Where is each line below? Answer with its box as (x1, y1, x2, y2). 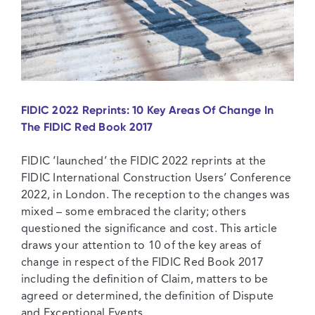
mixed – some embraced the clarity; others (21, 207, 246, 219)
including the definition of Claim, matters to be (21, 274, 269, 286)
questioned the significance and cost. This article (21, 224, 277, 236)
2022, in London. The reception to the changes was (21, 190, 290, 202)
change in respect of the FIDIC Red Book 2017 (21, 257, 264, 269)
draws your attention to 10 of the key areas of (21, 240, 262, 252)
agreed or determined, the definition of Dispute (21, 291, 274, 303)
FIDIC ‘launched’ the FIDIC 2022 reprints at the (21, 156, 266, 168)
